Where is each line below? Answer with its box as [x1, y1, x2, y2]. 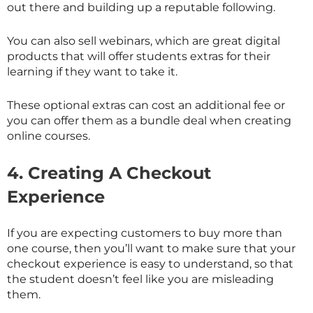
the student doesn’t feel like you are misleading [7, 272, 274, 286]
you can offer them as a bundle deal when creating [7, 113, 291, 127]
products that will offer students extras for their [7, 50, 270, 64]
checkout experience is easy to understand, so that [7, 257, 293, 271]
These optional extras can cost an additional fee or [7, 98, 285, 112]
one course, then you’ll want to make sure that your [7, 242, 296, 256]
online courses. [7, 129, 90, 143]
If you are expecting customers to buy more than [7, 226, 282, 240]
